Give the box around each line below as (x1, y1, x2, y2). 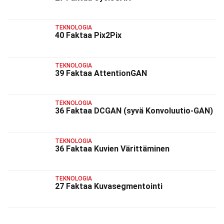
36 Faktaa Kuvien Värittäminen (55, 143, 169, 153)
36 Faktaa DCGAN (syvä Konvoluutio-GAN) (55, 106, 213, 116)
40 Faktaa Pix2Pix (55, 30, 121, 40)
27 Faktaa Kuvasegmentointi (55, 181, 162, 191)
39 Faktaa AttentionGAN (55, 68, 147, 78)
